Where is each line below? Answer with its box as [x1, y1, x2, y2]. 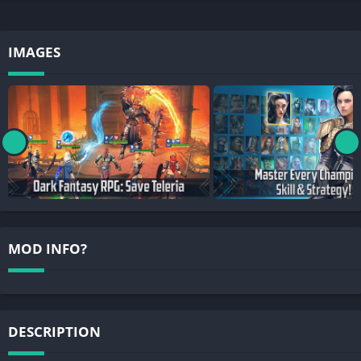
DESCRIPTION [8, 322, 101, 341]
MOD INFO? [8, 239, 87, 258]
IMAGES [8, 43, 60, 62]
